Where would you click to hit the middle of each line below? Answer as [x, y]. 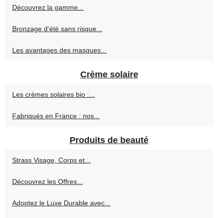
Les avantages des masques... [59, 50]
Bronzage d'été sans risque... [57, 29]
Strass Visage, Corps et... [51, 160]
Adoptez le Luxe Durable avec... [61, 203]
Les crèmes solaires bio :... [54, 95]
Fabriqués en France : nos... [56, 116]
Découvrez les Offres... [47, 182]
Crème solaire [109, 75]
